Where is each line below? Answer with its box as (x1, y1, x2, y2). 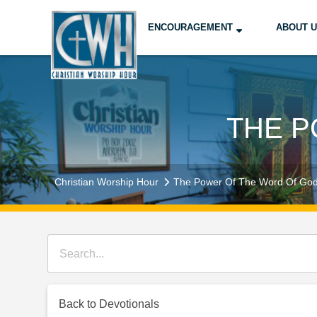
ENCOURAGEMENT (147, 21, 233, 33)
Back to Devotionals (59, 298, 160, 311)
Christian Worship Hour (54, 175, 159, 188)
